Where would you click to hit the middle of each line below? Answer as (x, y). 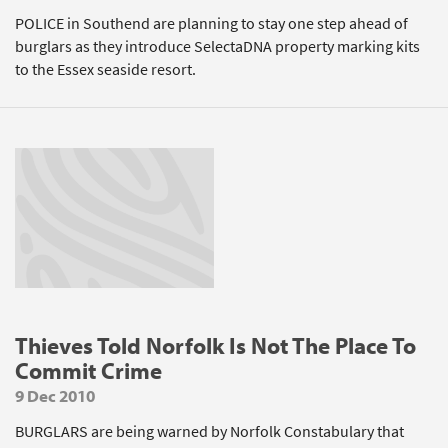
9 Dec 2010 (55, 395)
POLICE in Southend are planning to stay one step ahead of (211, 23)
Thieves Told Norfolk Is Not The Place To (215, 345)
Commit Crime (88, 370)
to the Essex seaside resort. (105, 69)
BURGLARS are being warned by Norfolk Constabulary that (209, 431)
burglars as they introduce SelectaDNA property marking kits (217, 46)
